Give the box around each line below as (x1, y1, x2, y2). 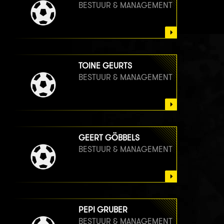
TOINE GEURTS (78, 61, 132, 71)
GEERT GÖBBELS (78, 133, 139, 143)
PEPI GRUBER (78, 205, 127, 215)
